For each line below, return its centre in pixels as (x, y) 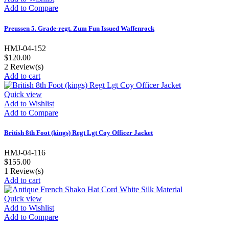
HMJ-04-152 (25, 48)
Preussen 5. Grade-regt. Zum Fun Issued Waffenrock (79, 28)
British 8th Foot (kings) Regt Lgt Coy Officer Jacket (78, 132)
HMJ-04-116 (25, 153)
